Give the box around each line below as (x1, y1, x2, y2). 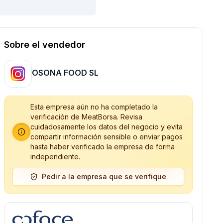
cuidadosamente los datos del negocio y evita (30, 122, 183, 131)
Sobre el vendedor (3, 39, 85, 50)
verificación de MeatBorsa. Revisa (30, 112, 142, 121)
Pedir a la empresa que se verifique (42, 172, 167, 181)
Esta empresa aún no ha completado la (30, 103, 158, 111)
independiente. (30, 152, 80, 161)
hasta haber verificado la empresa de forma (30, 142, 175, 151)
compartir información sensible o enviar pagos (30, 132, 183, 141)
